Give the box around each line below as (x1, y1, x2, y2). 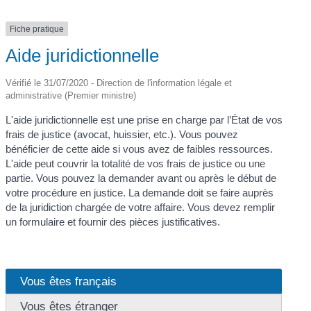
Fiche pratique (10, 24, 65, 34)
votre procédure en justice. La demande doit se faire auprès (6, 187, 274, 199)
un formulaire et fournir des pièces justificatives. (6, 216, 221, 228)
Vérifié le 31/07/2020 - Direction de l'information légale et (6, 78, 233, 89)
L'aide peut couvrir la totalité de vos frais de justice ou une (6, 158, 266, 170)
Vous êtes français (20, 274, 117, 288)
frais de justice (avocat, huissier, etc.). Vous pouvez (6, 128, 239, 141)
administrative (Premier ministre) (6, 90, 137, 101)
